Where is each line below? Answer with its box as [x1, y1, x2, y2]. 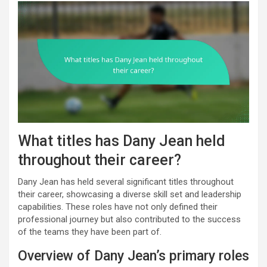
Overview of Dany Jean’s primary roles [18, 247, 249, 264]
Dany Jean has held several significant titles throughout [18, 176, 234, 187]
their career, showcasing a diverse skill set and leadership [18, 188, 241, 200]
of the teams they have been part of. [18, 226, 162, 237]
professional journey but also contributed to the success [18, 213, 241, 225]
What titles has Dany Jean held [18, 132, 225, 150]
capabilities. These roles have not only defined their [18, 201, 218, 212]
